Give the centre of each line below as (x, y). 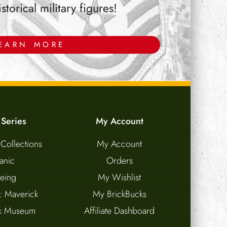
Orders (119, 160)
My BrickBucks (119, 194)
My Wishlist (120, 177)
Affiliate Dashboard (120, 211)
